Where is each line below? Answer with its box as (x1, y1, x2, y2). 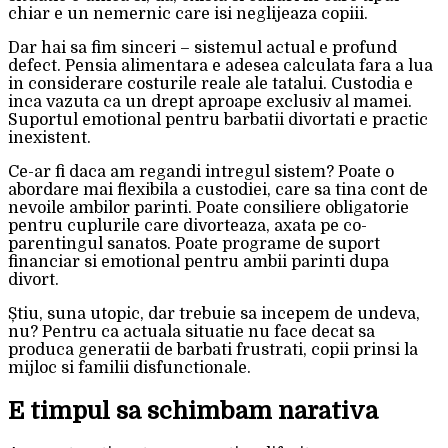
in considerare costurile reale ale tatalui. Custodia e (8, 75, 413, 94)
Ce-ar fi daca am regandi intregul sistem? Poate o (8, 163, 394, 182)
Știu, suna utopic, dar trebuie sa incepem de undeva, (8, 305, 420, 324)
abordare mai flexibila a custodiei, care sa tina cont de (8, 181, 428, 200)
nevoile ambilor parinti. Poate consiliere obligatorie (8, 199, 409, 218)
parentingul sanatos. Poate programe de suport (8, 235, 380, 254)
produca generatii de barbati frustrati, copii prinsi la (8, 341, 418, 360)
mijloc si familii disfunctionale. (8, 359, 251, 378)
